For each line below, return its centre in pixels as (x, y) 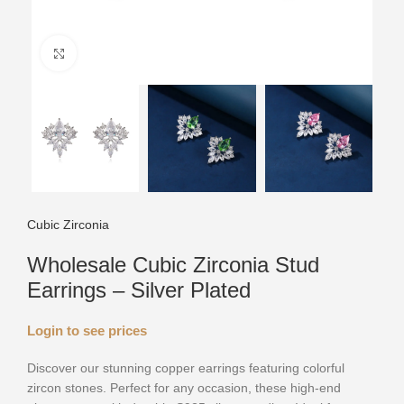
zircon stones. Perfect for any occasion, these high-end (184, 388)
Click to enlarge (120, 53)
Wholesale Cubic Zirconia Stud (173, 265)
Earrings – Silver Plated (139, 290)
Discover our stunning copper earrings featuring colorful (186, 368)
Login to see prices (87, 331)
